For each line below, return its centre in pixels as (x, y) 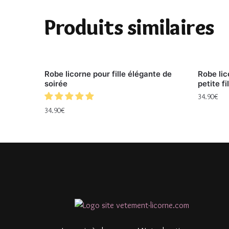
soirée (56, 83)
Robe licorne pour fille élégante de (108, 74)
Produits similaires (129, 27)
